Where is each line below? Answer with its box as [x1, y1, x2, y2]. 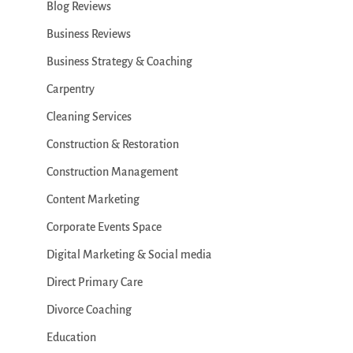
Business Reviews [46, 28, 131, 41]
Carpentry [46, 83, 95, 96]
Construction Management [46, 165, 178, 179]
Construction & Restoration [46, 138, 179, 151]
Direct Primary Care [46, 276, 143, 289]
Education [46, 331, 96, 344]
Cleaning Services [46, 110, 132, 124]
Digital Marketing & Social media [46, 248, 212, 262]
